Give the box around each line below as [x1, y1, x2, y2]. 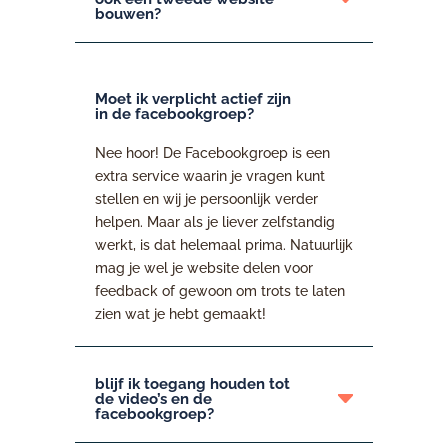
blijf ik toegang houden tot [94, 374, 290, 393]
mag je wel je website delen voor [94, 259, 313, 276]
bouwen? [94, 4, 161, 23]
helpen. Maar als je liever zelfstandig [94, 213, 335, 230]
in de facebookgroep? [94, 104, 254, 123]
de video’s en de [94, 389, 212, 408]
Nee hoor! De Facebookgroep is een [94, 144, 330, 161]
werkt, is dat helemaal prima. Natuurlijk [94, 236, 353, 253]
